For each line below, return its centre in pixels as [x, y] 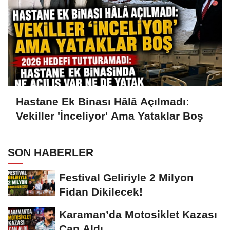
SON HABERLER [51, 152]
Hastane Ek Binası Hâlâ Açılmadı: [103, 102]
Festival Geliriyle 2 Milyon [126, 178]
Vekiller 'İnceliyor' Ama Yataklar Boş [110, 116]
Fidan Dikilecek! [101, 192]
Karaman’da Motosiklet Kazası [138, 215]
